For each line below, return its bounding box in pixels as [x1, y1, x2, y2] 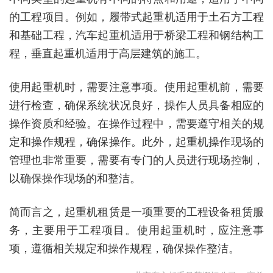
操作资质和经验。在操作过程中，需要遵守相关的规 [9, 115, 264, 130]
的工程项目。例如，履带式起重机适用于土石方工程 [9, 9, 264, 24]
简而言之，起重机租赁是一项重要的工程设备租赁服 [9, 204, 264, 219]
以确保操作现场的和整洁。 [9, 170, 141, 185]
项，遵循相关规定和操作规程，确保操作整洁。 [9, 240, 239, 255]
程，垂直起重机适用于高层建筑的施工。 [9, 45, 207, 60]
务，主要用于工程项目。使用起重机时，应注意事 [9, 222, 264, 237]
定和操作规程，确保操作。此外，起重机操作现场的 [9, 133, 264, 149]
